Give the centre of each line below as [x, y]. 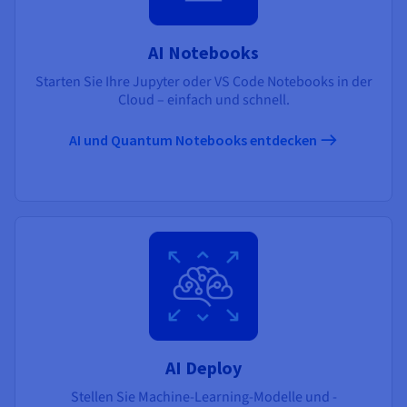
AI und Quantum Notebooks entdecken [194, 139]
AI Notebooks [203, 52]
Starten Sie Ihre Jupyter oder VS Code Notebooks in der [203, 81]
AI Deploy [203, 367]
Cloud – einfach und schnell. [203, 99]
